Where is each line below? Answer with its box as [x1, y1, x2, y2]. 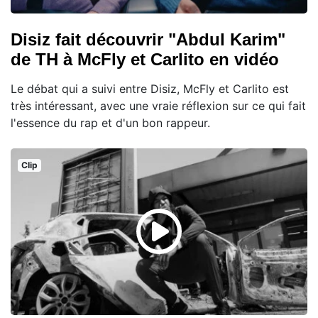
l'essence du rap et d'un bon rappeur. [11, 115, 210, 130]
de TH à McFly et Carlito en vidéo [11, 49, 279, 69]
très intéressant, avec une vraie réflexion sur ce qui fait [11, 98, 306, 113]
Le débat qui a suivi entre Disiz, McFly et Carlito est [11, 81, 289, 96]
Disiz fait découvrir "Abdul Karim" [11, 29, 285, 49]
